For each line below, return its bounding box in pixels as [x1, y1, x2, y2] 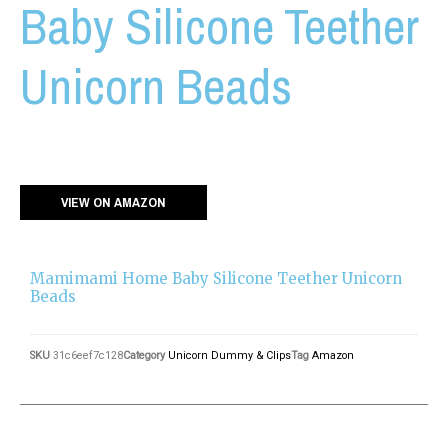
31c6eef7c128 [53, 348, 123, 362]
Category [123, 348, 165, 362]
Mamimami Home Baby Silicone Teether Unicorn [30, 269, 402, 289]
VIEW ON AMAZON [61, 193, 166, 212]
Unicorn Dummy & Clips [168, 348, 291, 362]
